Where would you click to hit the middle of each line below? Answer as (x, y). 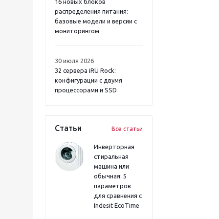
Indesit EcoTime (117, 205)
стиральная (111, 156)
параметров (112, 186)
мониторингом (77, 31)
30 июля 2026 (74, 61)
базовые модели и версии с (96, 21)
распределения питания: (91, 11)
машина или (111, 166)
